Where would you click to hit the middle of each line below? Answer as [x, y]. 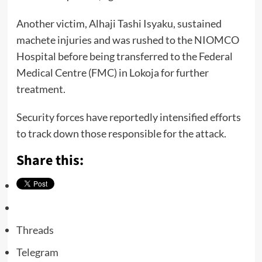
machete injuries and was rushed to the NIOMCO [127, 40]
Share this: [50, 161]
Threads [35, 230]
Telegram [37, 252]
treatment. [41, 89]
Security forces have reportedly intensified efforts [128, 117]
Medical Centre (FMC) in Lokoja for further [112, 73]
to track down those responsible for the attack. [121, 134]
